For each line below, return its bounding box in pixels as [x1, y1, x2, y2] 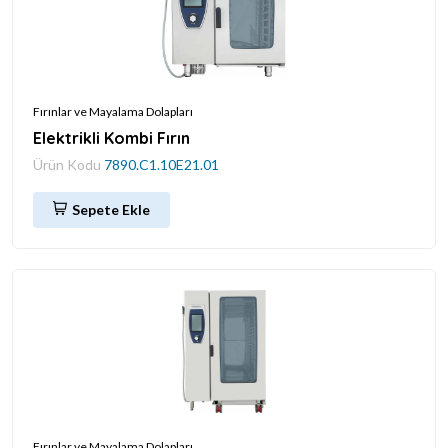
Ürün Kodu [33, 155, 104, 173]
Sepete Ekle [72, 200, 150, 218]
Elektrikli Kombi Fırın [33, 127, 190, 148]
